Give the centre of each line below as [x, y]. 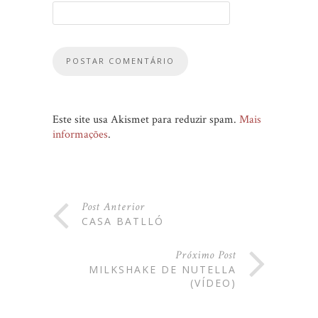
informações [80, 134]
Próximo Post [206, 255]
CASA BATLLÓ [123, 221]
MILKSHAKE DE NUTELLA [163, 269]
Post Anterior [113, 207]
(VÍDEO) [213, 283]
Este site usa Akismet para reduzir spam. [146, 119]
